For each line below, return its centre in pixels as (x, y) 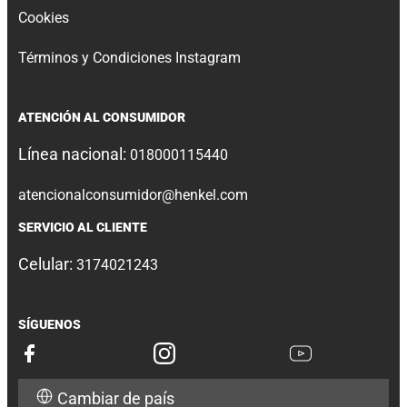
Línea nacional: (74, 154)
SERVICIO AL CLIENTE (83, 227)
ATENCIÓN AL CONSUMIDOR (102, 117)
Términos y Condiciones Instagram (129, 57)
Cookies (44, 17)
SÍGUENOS (50, 324)
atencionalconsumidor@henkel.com (133, 194)
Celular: (47, 263)
